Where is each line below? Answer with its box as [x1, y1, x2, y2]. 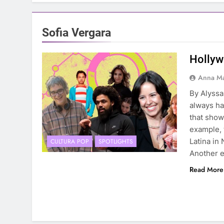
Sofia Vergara [42, 25, 111, 39]
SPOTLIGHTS [98, 137, 133, 146]
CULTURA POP [50, 137, 89, 146]
